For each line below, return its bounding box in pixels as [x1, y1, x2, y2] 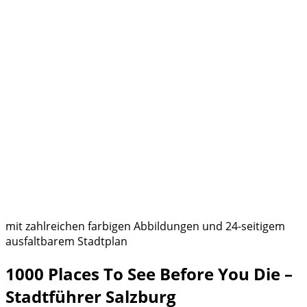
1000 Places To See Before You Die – [5, 262, 293, 285]
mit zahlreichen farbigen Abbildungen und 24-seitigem [5, 219, 285, 234]
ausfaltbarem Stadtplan [5, 234, 127, 249]
